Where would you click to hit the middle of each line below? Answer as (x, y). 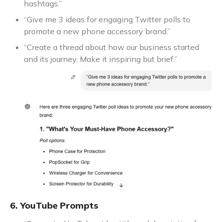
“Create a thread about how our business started (111, 47)
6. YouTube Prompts (54, 206)
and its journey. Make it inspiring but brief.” (101, 59)
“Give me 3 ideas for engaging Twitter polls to (107, 20)
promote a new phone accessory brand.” (97, 31)
